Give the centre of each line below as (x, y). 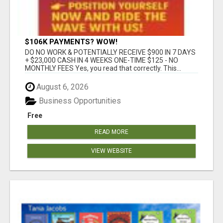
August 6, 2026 (61, 87)
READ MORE (111, 132)
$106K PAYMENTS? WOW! (71, 42)
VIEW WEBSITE (111, 151)
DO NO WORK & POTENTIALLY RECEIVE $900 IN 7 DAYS (110, 52)
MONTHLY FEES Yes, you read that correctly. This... (103, 68)
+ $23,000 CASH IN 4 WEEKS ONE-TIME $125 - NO (102, 60)
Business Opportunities (79, 101)
